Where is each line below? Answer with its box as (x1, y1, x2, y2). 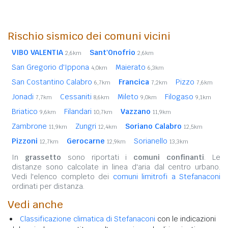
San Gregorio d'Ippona (12, 62, 91, 72)
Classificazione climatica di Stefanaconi (20, 214, 155, 223)
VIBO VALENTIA (12, 47, 63, 57)
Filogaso (165, 92, 195, 101)
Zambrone (12, 121, 49, 131)
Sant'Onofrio (90, 47, 135, 57)
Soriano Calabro (125, 121, 182, 131)
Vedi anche (8, 197, 63, 211)
